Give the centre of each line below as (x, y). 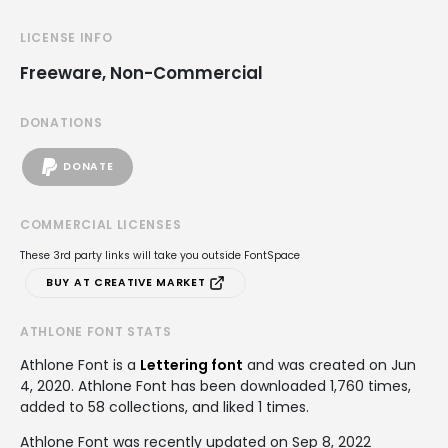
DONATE (88, 167)
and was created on (317, 364)
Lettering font (191, 364)
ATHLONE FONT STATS (96, 331)
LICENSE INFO (66, 37)
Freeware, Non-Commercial (141, 72)
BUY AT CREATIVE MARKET (128, 282)
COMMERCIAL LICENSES (101, 224)
